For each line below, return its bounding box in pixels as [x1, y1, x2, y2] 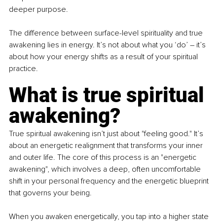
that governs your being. [9, 188, 92, 198]
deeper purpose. [9, 4, 68, 15]
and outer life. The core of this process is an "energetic [9, 152, 198, 163]
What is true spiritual [9, 83, 209, 108]
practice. [9, 64, 38, 74]
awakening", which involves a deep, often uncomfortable [9, 164, 203, 175]
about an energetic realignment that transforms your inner [9, 141, 205, 151]
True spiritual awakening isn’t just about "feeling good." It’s [9, 129, 205, 139]
